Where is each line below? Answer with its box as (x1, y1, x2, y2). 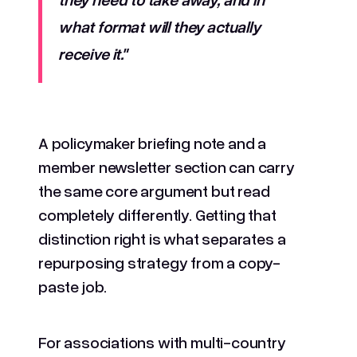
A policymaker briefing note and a (38, 132, 267, 152)
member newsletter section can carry (38, 156, 295, 176)
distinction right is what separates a (38, 228, 286, 248)
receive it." (58, 43, 131, 63)
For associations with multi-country (38, 331, 286, 351)
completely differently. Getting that (38, 204, 277, 224)
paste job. (38, 276, 108, 296)
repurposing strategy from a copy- (38, 252, 281, 272)
